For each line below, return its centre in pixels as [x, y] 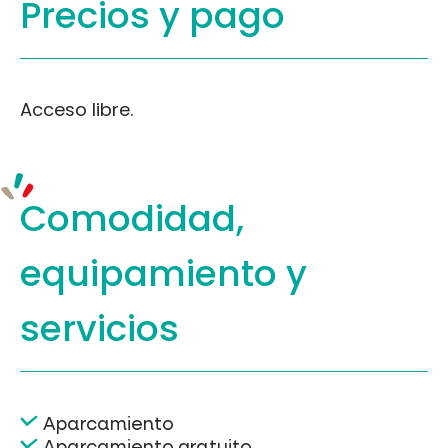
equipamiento [153, 273]
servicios [99, 328]
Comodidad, [132, 218]
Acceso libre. [76, 109]
